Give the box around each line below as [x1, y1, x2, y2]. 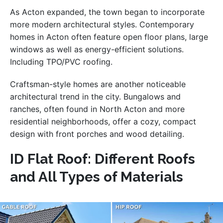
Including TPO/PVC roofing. [10, 56, 112, 67]
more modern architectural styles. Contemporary [10, 19, 194, 29]
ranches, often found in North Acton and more [10, 104, 185, 114]
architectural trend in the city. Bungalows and [10, 91, 181, 102]
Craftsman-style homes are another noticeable [10, 79, 186, 89]
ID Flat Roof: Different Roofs [10, 150, 195, 167]
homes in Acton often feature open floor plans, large [10, 31, 208, 42]
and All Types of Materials [10, 168, 183, 185]
